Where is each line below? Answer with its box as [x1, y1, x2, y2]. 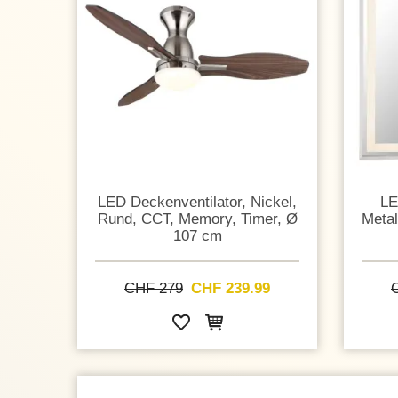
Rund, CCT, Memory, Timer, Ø [97, 210, 298, 227]
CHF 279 [124, 280, 183, 297]
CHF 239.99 [191, 280, 270, 297]
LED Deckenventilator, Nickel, [98, 193, 297, 210]
